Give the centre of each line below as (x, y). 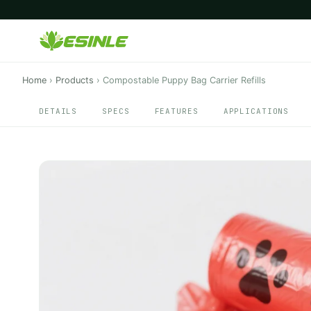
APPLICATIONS (256, 111)
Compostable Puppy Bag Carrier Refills (184, 80)
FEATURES (176, 111)
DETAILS (58, 111)
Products (75, 80)
